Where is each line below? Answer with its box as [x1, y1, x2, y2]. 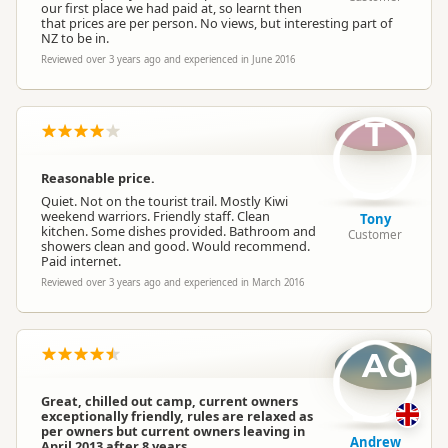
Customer [348, 226, 402, 242]
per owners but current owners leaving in [41, 422, 305, 440]
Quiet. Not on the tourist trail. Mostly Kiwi [41, 192, 288, 210]
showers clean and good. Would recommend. [41, 237, 310, 255]
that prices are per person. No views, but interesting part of [41, 14, 392, 32]
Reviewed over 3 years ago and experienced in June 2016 [41, 53, 295, 66]
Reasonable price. [41, 169, 155, 187]
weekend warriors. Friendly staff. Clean [41, 207, 270, 225]
